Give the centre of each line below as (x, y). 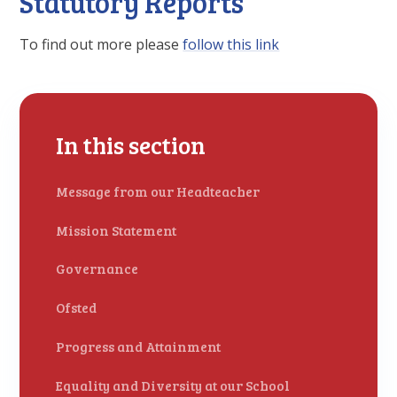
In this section (131, 145)
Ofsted (77, 308)
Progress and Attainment (139, 347)
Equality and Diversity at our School (173, 386)
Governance (97, 269)
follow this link (231, 45)
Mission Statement (117, 230)
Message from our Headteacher (158, 191)
